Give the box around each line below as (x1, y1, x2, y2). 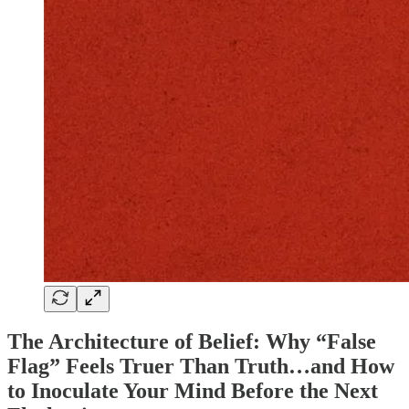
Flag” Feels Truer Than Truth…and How (7, 354, 394, 379)
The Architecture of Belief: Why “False (7, 330, 376, 354)
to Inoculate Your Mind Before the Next (7, 379, 378, 404)
